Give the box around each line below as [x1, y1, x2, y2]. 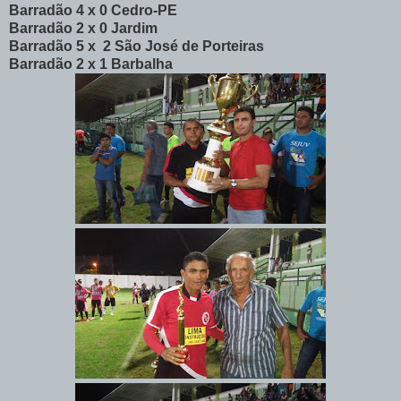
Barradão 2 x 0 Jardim [9, 21, 158, 37]
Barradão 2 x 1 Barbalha [9, 56, 173, 73]
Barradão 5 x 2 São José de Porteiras [9, 38, 264, 55]
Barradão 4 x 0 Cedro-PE [9, 3, 177, 19]
